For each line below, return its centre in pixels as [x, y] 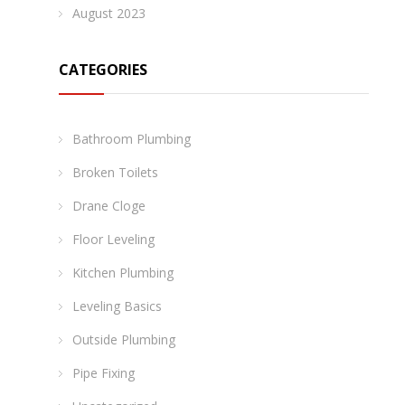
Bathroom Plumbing [132, 139]
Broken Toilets [115, 173]
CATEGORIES [103, 70]
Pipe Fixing [104, 373]
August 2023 [109, 14]
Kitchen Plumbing [123, 273]
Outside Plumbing [124, 340]
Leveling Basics [117, 306]
